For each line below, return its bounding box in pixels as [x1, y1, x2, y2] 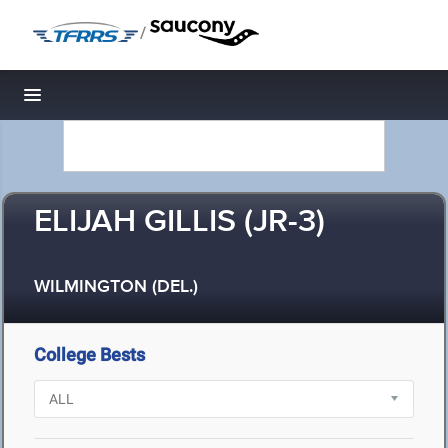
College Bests [34, 344, 145, 365]
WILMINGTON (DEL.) [34, 276, 198, 299]
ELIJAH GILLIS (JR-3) [34, 202, 325, 243]
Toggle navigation [33, 90, 168, 111]
